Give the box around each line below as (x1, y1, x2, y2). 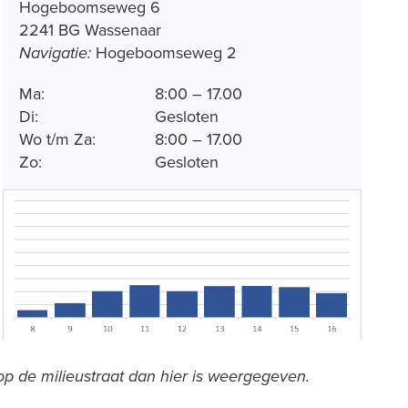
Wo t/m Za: (19, 127, 96, 150)
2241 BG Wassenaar (19, 17, 161, 41)
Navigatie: (19, 43, 91, 64)
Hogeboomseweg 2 (91, 40, 237, 64)
